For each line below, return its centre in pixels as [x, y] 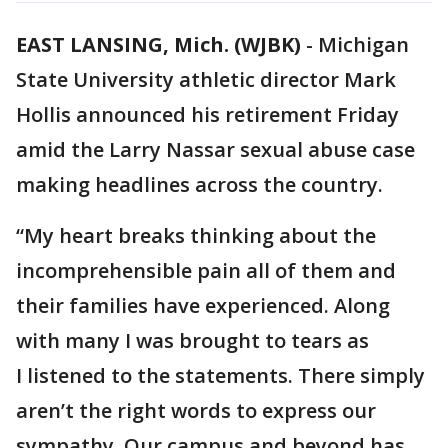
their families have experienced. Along [203, 305]
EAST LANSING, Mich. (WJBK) [158, 44]
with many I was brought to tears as [192, 340]
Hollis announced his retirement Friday [207, 114]
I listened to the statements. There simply [220, 375]
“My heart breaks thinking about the [196, 235]
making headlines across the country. [199, 184]
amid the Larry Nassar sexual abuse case [215, 149]
